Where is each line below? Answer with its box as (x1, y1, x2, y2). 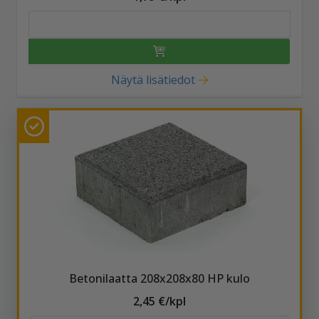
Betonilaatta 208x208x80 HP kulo (69, 270, 250, 286)
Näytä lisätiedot (110, 71, 195, 88)
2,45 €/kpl (133, 293, 186, 309)
